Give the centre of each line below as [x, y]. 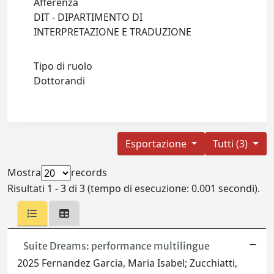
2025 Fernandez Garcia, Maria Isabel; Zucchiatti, [127, 263]
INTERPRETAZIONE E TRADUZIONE [115, 32]
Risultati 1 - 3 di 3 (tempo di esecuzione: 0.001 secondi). [134, 189]
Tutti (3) [232, 144]
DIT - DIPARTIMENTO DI [88, 17]
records [89, 173]
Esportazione [157, 144]
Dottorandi [62, 81]
